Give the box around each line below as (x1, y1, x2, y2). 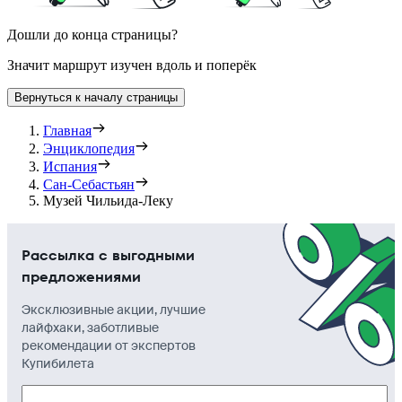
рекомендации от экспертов (22, 337, 196, 354)
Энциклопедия (43, 141, 135, 157)
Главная (43, 123, 92, 139)
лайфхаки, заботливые (22, 319, 159, 336)
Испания (43, 159, 97, 175)
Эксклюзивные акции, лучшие (22, 301, 205, 319)
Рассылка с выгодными (22, 245, 195, 267)
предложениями (22, 267, 141, 288)
